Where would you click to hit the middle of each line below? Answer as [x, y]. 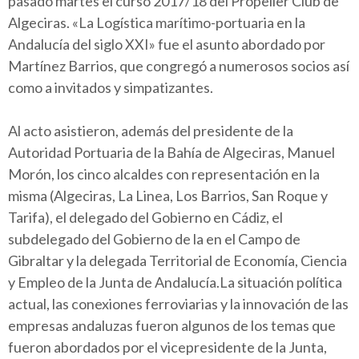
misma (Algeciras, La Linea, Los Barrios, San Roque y [168, 195]
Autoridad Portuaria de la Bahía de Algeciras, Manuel [171, 152]
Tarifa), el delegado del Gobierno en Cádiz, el [145, 217]
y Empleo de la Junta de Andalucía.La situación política [175, 282]
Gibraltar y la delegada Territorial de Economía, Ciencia [177, 260]
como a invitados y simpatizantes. [111, 87]
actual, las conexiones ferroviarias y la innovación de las [178, 303]
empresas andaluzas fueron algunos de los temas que [172, 325]
